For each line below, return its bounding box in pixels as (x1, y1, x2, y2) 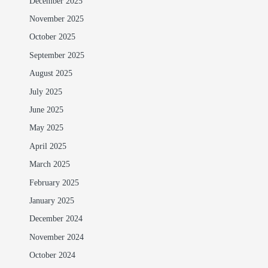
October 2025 (29, 33, 75, 42)
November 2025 (29, 14, 84, 23)
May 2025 (29, 124, 63, 133)
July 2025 (29, 87, 62, 96)
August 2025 (29, 69, 72, 78)
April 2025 (29, 142, 66, 151)
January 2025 (29, 196, 74, 205)
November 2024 (29, 233, 84, 242)
